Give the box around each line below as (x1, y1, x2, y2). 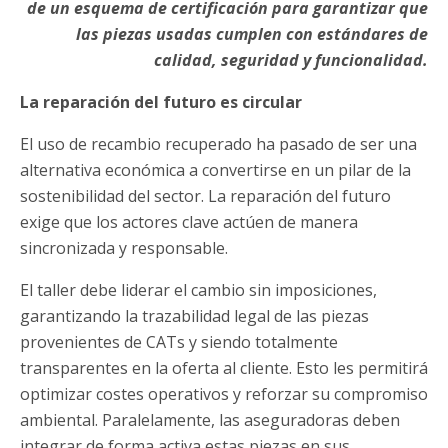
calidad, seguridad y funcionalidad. (154, 49, 428, 72)
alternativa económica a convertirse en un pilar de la (20, 159, 411, 182)
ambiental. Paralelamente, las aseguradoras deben (20, 409, 400, 432)
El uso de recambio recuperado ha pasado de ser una (20, 133, 417, 156)
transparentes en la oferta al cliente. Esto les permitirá (20, 357, 428, 380)
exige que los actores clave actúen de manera (20, 211, 358, 234)
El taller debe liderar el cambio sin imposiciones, (20, 279, 377, 302)
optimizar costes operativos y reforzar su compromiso (20, 383, 428, 406)
